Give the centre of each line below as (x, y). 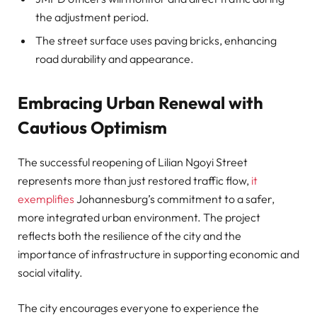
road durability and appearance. (115, 59)
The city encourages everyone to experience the (138, 307)
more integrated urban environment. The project (139, 217)
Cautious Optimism (92, 127)
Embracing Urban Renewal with (140, 103)
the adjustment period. (92, 17)
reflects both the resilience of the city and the (129, 235)
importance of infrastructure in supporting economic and (158, 254)
